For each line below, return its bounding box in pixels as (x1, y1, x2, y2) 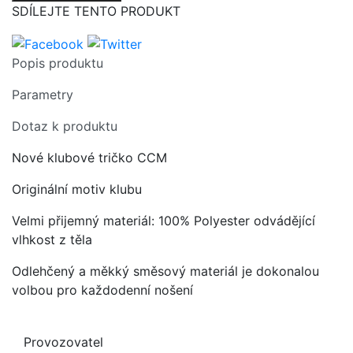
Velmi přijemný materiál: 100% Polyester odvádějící (12, 213, 315, 229)
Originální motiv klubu (12, 181, 142, 198)
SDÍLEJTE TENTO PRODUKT (12, 3, 180, 20)
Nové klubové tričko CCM (12, 150, 167, 166)
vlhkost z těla (12, 232, 92, 248)
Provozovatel (24, 333, 103, 350)
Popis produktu (12, 55, 103, 72)
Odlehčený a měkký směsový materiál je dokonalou (12, 263, 319, 280)
